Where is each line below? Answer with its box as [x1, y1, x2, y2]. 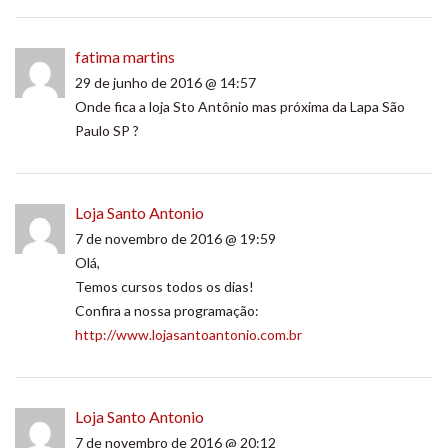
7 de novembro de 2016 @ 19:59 [75, 230, 276, 247]
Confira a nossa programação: [75, 302, 259, 319]
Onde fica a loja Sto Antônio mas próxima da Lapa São [75, 98, 405, 115]
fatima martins [75, 47, 175, 66]
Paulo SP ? [75, 122, 139, 139]
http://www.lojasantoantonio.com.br [75, 326, 302, 343]
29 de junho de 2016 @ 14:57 [75, 74, 256, 91]
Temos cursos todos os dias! [75, 278, 254, 295]
